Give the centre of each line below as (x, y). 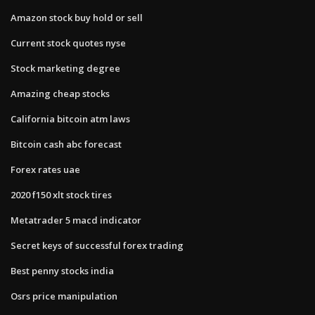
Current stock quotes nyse (68, 43)
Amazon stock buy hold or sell (77, 17)
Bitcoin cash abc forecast (66, 144)
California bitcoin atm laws (70, 118)
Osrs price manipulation (64, 296)
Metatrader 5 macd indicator (76, 220)
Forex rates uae (45, 169)
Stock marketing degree (65, 68)
